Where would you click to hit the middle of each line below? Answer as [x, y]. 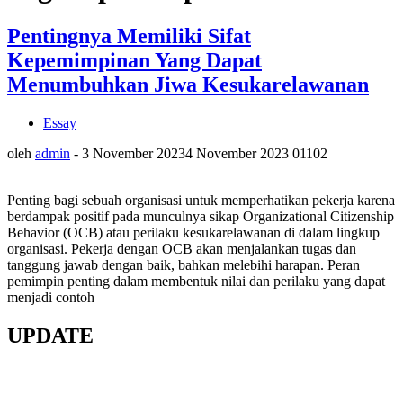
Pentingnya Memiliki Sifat [129, 36]
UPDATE [50, 335]
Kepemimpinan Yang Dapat [134, 60]
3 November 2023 [134, 153]
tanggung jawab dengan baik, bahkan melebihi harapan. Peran [184, 264]
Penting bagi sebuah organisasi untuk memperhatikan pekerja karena [201, 200]
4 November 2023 [237, 153]
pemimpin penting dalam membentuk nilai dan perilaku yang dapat [196, 281]
